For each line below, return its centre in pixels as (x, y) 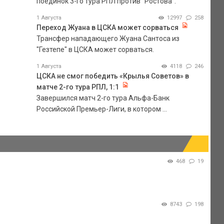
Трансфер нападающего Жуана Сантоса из (108, 38)
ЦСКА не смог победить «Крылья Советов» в (112, 76)
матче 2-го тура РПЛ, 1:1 (77, 87)
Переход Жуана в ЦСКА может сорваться (107, 27)
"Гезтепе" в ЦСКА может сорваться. (95, 49)
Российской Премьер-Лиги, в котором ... (101, 109)
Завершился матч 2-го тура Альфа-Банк (103, 98)
